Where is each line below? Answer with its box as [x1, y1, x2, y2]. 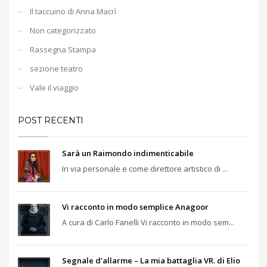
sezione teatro [30, 63, 83, 74]
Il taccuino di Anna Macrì [30, 5, 116, 17]
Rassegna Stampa [30, 44, 96, 55]
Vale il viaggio [30, 82, 79, 93]
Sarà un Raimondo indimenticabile [62, 147, 194, 159]
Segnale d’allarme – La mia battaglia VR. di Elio [62, 254, 240, 266]
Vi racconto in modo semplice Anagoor [62, 201, 209, 212]
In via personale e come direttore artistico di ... [62, 163, 228, 174]
